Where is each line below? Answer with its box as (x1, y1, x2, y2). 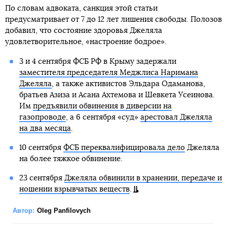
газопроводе (19, 113, 66, 121)
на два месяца (19, 125, 71, 132)
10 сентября (19, 144, 63, 152)
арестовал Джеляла (140, 113, 212, 121)
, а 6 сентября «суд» (65, 113, 140, 121)
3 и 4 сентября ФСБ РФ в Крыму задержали (19, 58, 176, 65)
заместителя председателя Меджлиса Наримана (19, 69, 198, 77)
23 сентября (19, 174, 64, 182)
